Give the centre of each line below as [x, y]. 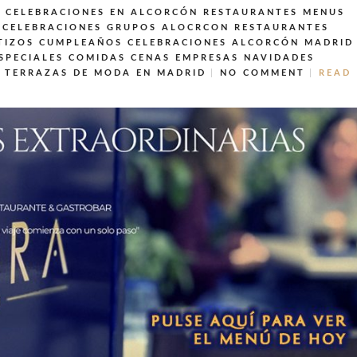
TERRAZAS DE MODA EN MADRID [106, 73]
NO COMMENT [263, 73]
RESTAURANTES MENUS [274, 12]
